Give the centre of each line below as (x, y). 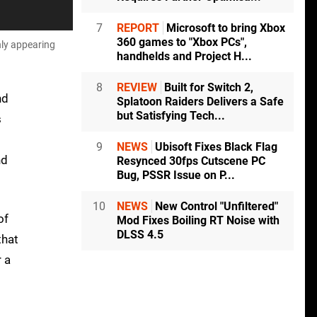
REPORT (138, 28)
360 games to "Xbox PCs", (182, 42)
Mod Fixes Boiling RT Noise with (198, 221)
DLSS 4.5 (140, 235)
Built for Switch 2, (207, 88)
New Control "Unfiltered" (215, 207)
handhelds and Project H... (184, 57)
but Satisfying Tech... (171, 116)
